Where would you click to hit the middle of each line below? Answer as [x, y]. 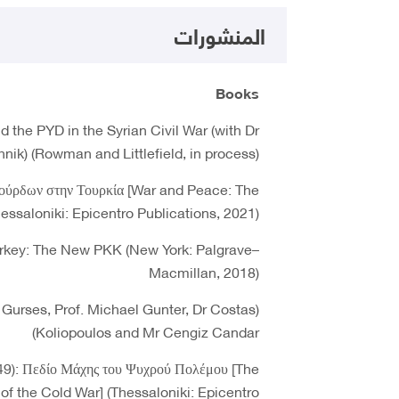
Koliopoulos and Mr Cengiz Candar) [147, 331]
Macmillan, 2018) [204, 271]
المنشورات [220, 35]
